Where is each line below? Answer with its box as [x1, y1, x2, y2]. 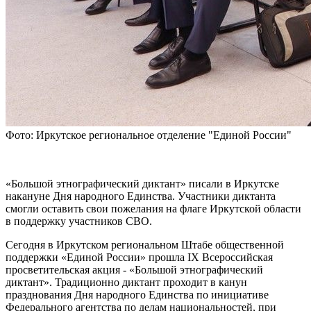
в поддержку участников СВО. [6, 215, 152, 228]
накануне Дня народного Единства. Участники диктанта [6, 190, 276, 203]
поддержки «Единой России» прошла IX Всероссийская [6, 251, 273, 264]
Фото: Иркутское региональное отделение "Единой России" [6, 129, 292, 142]
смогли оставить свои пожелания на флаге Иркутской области [6, 203, 301, 215]
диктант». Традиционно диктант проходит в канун [6, 276, 247, 289]
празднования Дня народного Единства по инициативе [6, 289, 269, 301]
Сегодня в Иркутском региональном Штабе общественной [6, 239, 284, 251]
